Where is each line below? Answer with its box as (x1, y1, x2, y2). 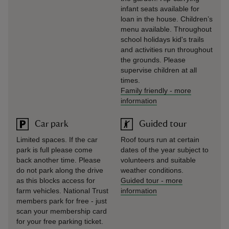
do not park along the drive (16, 166, 103, 174)
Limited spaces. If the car (16, 135, 98, 144)
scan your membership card (16, 207, 107, 215)
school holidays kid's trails (121, 35, 204, 43)
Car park (35, 119, 68, 129)
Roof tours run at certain (121, 135, 199, 144)
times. (121, 76, 140, 84)
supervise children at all (121, 66, 197, 74)
